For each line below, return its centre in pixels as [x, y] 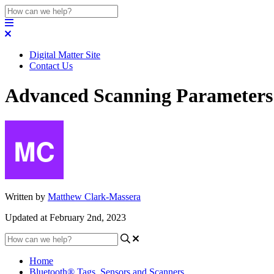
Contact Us [51, 66]
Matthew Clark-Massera [94, 196]
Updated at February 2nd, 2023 [65, 217]
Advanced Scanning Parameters [139, 96]
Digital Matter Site [65, 55]
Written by [26, 196]
